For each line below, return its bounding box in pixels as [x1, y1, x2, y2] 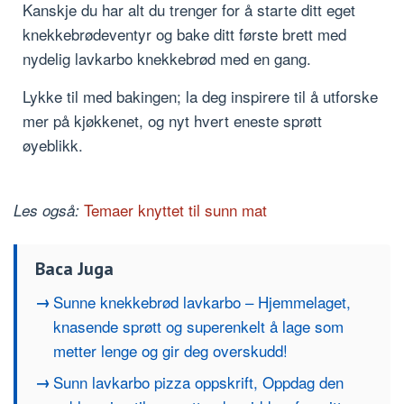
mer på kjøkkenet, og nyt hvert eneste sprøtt [23, 109, 322, 133]
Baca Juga [35, 257, 114, 281]
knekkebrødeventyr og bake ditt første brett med [23, 23, 346, 46]
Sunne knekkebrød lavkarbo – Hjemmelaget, [53, 290, 351, 314]
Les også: [14, 199, 79, 222]
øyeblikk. [23, 133, 83, 157]
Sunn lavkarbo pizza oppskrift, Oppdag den [53, 371, 344, 394]
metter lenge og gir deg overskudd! [53, 339, 288, 363]
